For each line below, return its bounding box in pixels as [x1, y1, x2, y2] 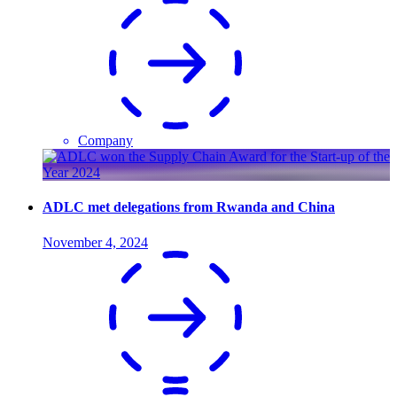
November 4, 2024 [43, 234, 148, 250]
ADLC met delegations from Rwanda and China [43, 199, 335, 215]
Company [78, 132, 133, 148]
